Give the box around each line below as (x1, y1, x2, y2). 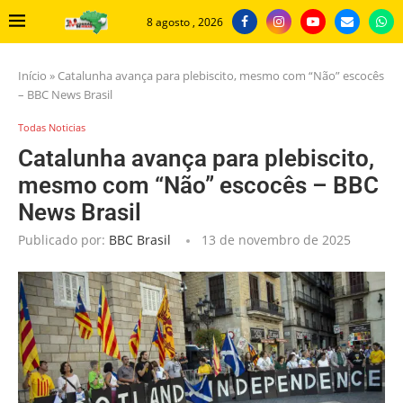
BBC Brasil (109, 231, 171, 249)
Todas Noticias (18, 121, 85, 135)
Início (18, 67, 47, 85)
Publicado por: (18, 231, 109, 249)
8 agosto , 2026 (147, 13, 223, 30)
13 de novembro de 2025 (201, 231, 351, 249)
